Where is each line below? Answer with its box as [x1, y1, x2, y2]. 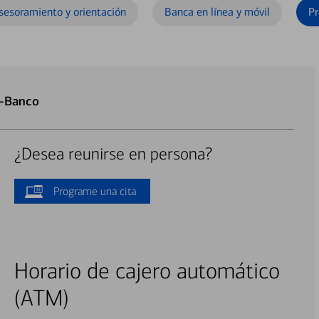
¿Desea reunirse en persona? [14, 144, 212, 164]
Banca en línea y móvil [164, 5, 270, 19]
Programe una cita [53, 184, 136, 198]
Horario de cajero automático [14, 258, 280, 285]
